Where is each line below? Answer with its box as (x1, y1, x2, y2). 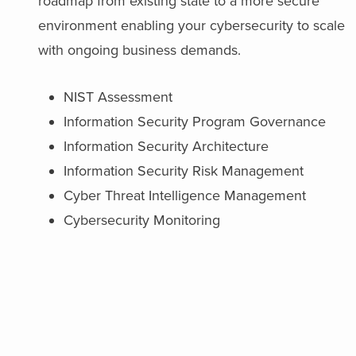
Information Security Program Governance (64, 113, 327, 130)
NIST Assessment (64, 88, 173, 106)
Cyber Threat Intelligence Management (64, 187, 307, 204)
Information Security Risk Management (64, 162, 304, 180)
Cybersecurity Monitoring (64, 211, 221, 229)
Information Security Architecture (64, 137, 269, 155)
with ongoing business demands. (38, 41, 242, 59)
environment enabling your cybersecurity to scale (38, 17, 346, 34)
